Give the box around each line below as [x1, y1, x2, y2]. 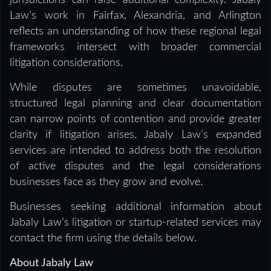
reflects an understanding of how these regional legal [10, 26, 261, 38]
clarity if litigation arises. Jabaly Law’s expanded [10, 129, 261, 141]
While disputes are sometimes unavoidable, [10, 82, 261, 94]
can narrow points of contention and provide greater [10, 114, 261, 125]
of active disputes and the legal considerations [10, 161, 261, 172]
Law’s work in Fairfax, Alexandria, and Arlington [10, 10, 261, 22]
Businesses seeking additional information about [10, 201, 261, 213]
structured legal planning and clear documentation [10, 98, 261, 109]
